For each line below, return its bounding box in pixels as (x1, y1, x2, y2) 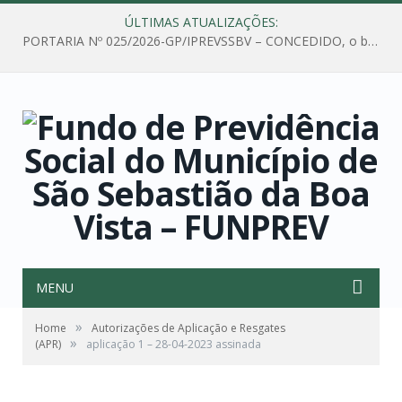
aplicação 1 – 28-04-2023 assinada (86, 336, 261, 352)
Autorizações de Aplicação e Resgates (92, 320, 285, 336)
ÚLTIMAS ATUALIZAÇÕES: (124, 13, 278, 31)
